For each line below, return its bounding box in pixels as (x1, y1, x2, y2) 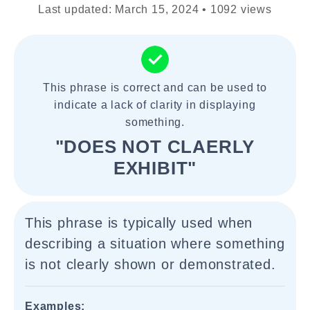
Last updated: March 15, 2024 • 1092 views (38, 3, 272, 15)
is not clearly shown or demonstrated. (25, 257, 276, 272)
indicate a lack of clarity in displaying (54, 99, 256, 111)
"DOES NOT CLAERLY (55, 136, 255, 157)
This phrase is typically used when (25, 215, 253, 230)
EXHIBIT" (113, 158, 197, 179)
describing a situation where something (25, 236, 285, 251)
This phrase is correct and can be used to (43, 82, 267, 93)
